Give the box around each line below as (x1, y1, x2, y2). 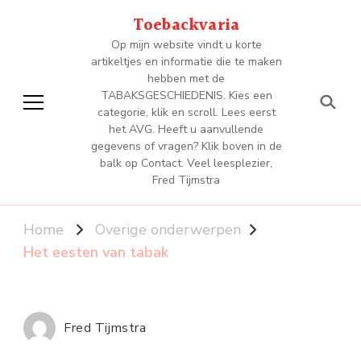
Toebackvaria (132, 13, 240, 39)
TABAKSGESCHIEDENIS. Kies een (100, 88, 272, 103)
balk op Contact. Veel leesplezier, (100, 156, 272, 171)
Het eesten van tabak (23, 243, 168, 263)
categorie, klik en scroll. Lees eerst (97, 105, 276, 120)
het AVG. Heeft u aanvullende (109, 122, 263, 137)
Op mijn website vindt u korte (110, 37, 262, 52)
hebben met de (147, 71, 225, 86)
